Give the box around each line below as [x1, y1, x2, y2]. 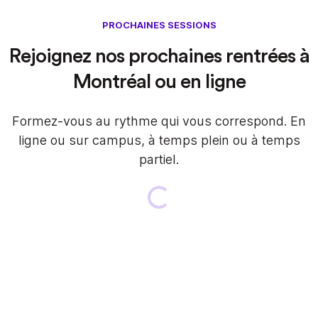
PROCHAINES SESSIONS [102, 19, 216, 31]
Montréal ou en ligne [72, 72, 246, 92]
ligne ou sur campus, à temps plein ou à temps [18, 133, 300, 148]
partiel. [139, 152, 179, 168]
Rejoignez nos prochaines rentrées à [9, 46, 309, 67]
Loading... [158, 190, 208, 204]
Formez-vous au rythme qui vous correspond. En [12, 114, 306, 129]
